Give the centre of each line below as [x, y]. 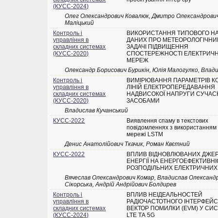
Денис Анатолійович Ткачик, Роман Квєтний [127, 144]
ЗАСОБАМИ [143, 101]
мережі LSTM [145, 135]
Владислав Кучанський [97, 111]
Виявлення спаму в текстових [168, 121]
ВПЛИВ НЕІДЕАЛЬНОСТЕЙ [165, 195]
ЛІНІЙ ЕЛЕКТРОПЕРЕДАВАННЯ [171, 87]
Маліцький [80, 23]
